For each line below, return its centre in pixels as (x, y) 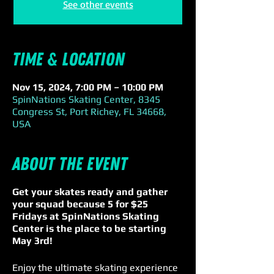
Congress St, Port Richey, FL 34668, (89, 112)
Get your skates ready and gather (90, 192)
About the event (70, 164)
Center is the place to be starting (89, 228)
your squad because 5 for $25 (80, 204)
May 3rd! (34, 241)
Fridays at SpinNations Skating (86, 216)
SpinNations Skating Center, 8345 (86, 99)
